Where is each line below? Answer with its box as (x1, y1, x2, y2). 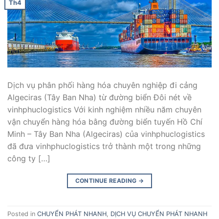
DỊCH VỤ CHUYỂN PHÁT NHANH (110, 210, 207, 218)
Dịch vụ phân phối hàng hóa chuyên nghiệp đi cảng (7, 80, 197, 90)
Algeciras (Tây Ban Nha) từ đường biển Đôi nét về (7, 92, 192, 102)
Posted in (7, 210, 37, 218)
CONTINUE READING (75, 176, 138, 184)
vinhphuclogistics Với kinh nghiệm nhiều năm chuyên (7, 104, 201, 114)
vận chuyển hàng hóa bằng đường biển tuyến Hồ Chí (7, 116, 202, 127)
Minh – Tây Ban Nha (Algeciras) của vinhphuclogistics (7, 129, 205, 139)
